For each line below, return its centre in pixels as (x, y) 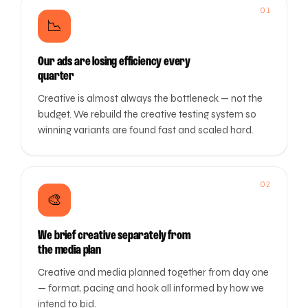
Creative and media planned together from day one (154, 273)
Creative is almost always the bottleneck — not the (151, 99)
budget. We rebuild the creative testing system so (147, 114)
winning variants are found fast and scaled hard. (146, 130)
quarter (56, 76)
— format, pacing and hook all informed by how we (151, 288)
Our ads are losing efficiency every (114, 62)
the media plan (69, 250)
